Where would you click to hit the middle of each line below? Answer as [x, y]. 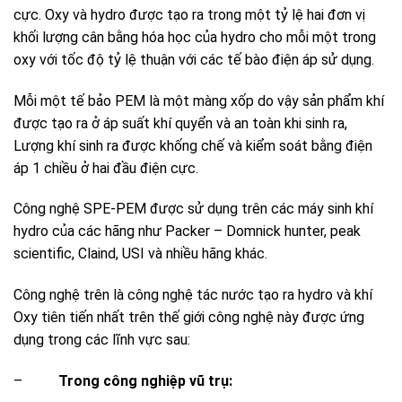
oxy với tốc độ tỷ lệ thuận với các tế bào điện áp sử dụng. [194, 59]
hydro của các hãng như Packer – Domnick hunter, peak [187, 232]
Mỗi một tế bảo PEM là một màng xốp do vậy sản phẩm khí [199, 100]
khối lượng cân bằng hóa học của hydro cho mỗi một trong [195, 37]
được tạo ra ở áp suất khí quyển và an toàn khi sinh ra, [180, 123]
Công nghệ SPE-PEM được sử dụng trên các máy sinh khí [193, 209]
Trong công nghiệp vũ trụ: [145, 380]
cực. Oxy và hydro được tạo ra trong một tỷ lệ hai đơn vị [189, 14]
